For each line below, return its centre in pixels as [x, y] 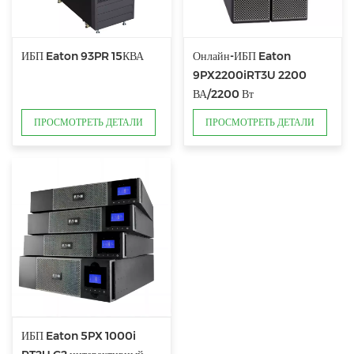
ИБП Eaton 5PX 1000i [79, 336]
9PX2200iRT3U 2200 [249, 75]
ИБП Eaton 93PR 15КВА [83, 56]
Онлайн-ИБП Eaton [241, 56]
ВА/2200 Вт [223, 94]
